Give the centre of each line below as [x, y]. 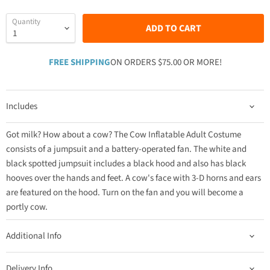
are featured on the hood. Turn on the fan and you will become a [125, 193]
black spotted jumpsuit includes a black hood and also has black [126, 164]
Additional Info [34, 236]
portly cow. [27, 207]
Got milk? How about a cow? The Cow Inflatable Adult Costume [124, 135]
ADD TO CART [173, 28]
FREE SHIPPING [79, 62]
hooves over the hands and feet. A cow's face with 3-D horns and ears [133, 178]
